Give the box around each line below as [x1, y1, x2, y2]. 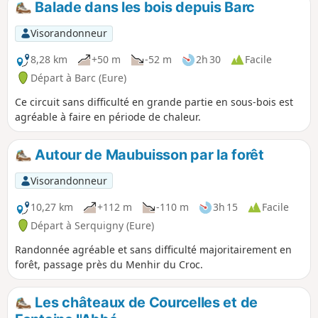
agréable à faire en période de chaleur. [15, 109, 201, 124]
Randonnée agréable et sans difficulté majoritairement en [15, 242, 292, 256]
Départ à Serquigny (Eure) [31, 218, 154, 232]
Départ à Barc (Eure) [31, 70, 126, 84]
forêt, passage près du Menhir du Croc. [15, 257, 203, 271]
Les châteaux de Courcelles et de [31, 293, 258, 311]
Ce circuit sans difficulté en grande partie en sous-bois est [15, 94, 293, 109]
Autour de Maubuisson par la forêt [31, 146, 264, 163]
